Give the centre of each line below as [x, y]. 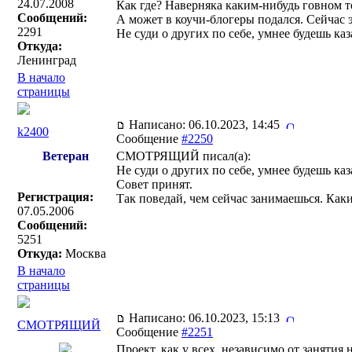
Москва [84, 253]
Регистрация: [55, 197]
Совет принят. [154, 184]
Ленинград [47, 60]
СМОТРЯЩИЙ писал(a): [183, 156]
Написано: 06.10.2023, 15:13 [206, 318]
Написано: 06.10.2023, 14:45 [206, 125]
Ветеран [65, 156]
